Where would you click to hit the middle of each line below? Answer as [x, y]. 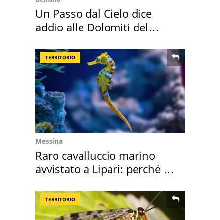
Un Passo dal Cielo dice [94, 13]
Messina [49, 141]
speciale [55, 182]
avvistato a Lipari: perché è [102, 169]
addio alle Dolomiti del [92, 27]
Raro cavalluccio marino [95, 155]
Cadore [53, 41]
